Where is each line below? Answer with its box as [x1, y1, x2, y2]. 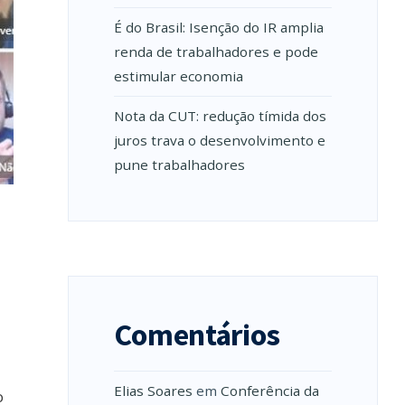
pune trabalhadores [113, 155, 245, 174]
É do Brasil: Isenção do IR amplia [113, 18, 324, 36]
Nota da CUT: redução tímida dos [113, 107, 326, 125]
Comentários [113, 316, 281, 353]
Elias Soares [113, 381, 193, 400]
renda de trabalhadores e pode [113, 42, 318, 61]
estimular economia [113, 67, 243, 85]
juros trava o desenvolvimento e [113, 131, 325, 149]
